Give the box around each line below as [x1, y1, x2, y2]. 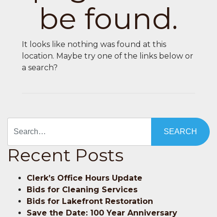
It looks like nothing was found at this [21, 39, 166, 49]
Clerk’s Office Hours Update [27, 173, 142, 183]
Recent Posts [7, 144, 124, 166]
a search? [21, 62, 58, 72]
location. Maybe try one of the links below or [21, 51, 193, 61]
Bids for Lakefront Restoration [27, 196, 153, 206]
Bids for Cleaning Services [27, 185, 138, 194]
